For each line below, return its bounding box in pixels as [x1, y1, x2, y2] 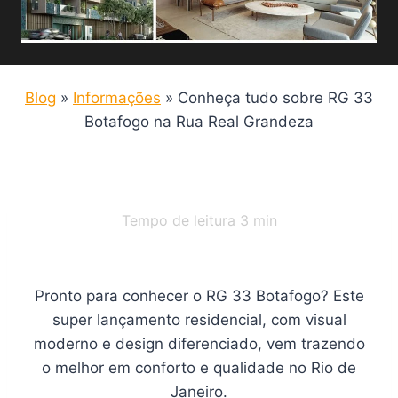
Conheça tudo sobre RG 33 [178, 89, 373, 107]
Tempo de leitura [121, 211, 240, 229]
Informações [73, 89, 161, 107]
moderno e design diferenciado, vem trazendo [33, 335, 365, 353]
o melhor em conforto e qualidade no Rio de [42, 359, 356, 377]
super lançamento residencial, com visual [52, 311, 346, 329]
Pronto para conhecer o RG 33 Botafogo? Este [34, 287, 364, 305]
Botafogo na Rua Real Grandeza [84, 113, 314, 131]
